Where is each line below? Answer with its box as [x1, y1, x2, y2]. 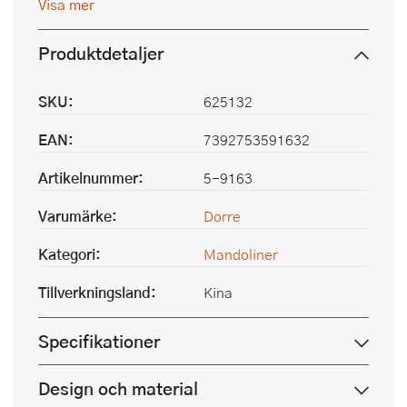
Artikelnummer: [38, 167, 144, 189]
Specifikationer [38, 328, 160, 355]
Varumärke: [38, 205, 117, 227]
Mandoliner [203, 243, 278, 265]
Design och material [38, 375, 198, 402]
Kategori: [38, 243, 101, 265]
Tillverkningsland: [38, 282, 156, 303]
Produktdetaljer [38, 40, 164, 67]
